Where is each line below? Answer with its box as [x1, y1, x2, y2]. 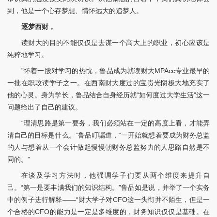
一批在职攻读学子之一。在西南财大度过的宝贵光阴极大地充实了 [7, 79, 210, 87]
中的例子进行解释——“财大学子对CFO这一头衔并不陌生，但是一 [7, 196, 210, 204]
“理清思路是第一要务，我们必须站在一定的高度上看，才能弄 [21, 119, 210, 127]
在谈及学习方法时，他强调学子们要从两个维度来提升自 [21, 171, 210, 180]
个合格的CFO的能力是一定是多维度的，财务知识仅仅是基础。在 [7, 208, 210, 216]
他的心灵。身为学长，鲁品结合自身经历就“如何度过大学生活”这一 [7, 91, 210, 99]
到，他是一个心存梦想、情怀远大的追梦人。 [7, 7, 143, 15]
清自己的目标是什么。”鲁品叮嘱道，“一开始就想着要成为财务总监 [7, 131, 210, 139]
